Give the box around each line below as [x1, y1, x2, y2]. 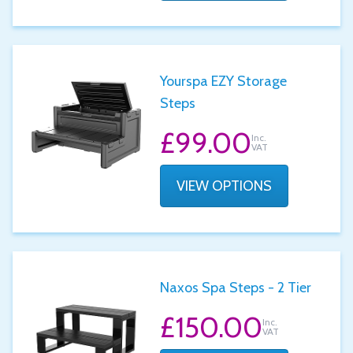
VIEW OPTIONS [176, 177, 273, 195]
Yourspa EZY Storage [160, 72, 288, 90]
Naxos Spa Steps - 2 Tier [160, 279, 312, 296]
